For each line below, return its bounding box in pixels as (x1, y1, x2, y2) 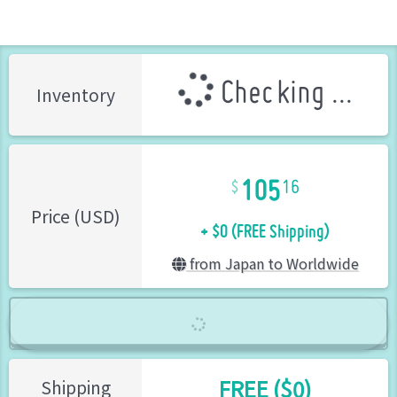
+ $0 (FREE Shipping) (200, 201, 330, 246)
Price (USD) (30, 204, 121, 229)
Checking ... (213, 80, 353, 110)
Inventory (35, 82, 115, 107)
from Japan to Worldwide (185, 253, 359, 274)
